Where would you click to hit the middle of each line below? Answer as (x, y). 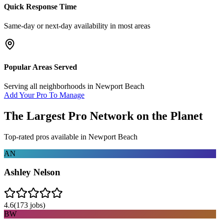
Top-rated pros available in (46, 137)
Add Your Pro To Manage (44, 95)
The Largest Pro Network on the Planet (103, 116)
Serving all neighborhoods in (50, 86)
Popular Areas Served (41, 67)
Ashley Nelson (32, 172)
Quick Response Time (40, 7)
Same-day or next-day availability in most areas (77, 26)
